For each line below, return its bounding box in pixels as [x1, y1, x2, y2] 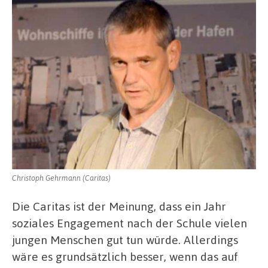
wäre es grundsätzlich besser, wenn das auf [12, 249, 238, 264]
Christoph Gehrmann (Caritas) [12, 173, 111, 183]
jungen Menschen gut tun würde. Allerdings [12, 232, 238, 248]
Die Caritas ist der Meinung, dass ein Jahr [12, 199, 226, 214]
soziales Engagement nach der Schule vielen [12, 215, 247, 231]
